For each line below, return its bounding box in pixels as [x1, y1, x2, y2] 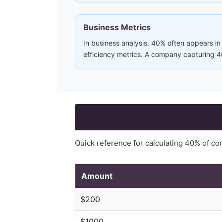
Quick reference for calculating [75, 138, 185, 148]
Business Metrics [83, 22, 151, 32]
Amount [81, 171, 112, 181]
